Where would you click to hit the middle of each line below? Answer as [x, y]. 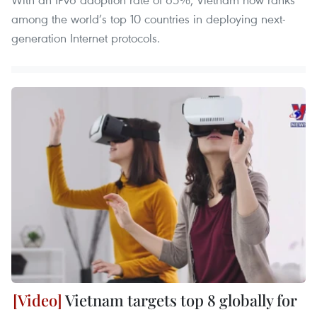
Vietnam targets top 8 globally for [180, 300]
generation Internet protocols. [86, 38]
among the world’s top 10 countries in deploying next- [149, 18]
